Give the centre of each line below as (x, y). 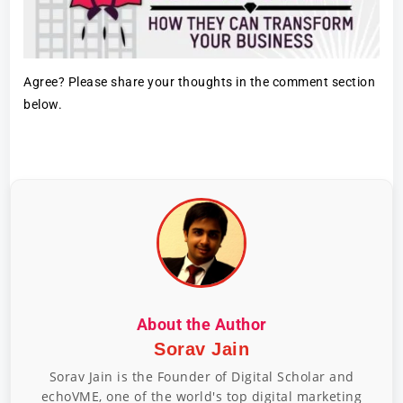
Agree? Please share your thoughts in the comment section (200, 82)
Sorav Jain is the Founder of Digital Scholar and (201, 377)
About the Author (201, 325)
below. (43, 105)
